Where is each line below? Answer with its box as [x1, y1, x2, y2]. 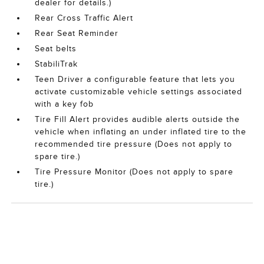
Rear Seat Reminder [35, 29, 119, 38]
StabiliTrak [35, 60, 78, 69]
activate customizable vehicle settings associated [35, 87, 243, 97]
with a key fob [35, 100, 94, 109]
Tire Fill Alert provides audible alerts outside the [35, 115, 240, 124]
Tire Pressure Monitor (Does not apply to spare [35, 167, 234, 177]
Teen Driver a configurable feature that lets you [35, 75, 236, 84]
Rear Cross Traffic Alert [35, 14, 134, 23]
